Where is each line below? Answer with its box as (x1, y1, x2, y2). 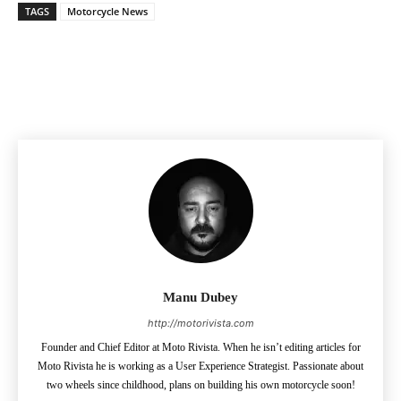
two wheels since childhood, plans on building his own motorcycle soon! (46, 379, 355, 392)
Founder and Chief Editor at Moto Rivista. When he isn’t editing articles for (40, 341, 361, 354)
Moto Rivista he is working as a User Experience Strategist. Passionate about (38, 360, 363, 373)
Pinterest (189, 55, 227, 70)
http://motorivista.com (147, 317, 254, 330)
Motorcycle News (67, 4, 148, 19)
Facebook (80, 55, 124, 70)
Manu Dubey (163, 290, 238, 305)
